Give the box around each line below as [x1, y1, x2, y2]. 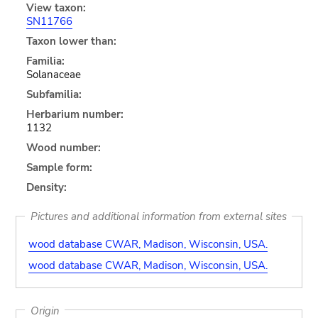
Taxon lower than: [26, 33, 116, 48]
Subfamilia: [26, 87, 82, 102]
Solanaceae [26, 67, 81, 82]
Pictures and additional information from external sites [30, 209, 287, 224]
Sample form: [26, 160, 92, 175]
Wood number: [26, 140, 101, 155]
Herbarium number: [26, 106, 124, 121]
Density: [26, 180, 67, 194]
